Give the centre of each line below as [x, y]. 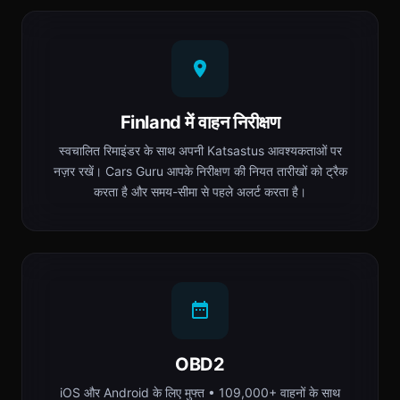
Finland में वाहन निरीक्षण [200, 122]
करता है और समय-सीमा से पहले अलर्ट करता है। [200, 192]
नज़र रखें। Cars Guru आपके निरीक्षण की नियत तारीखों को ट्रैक [200, 171]
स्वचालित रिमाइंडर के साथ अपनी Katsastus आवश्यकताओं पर [200, 150]
